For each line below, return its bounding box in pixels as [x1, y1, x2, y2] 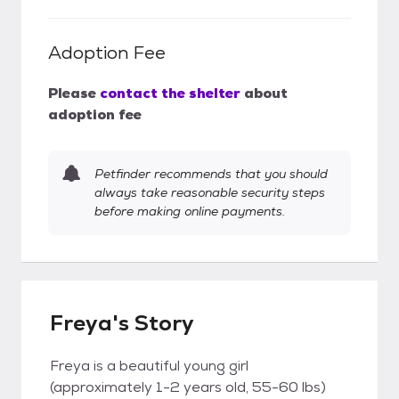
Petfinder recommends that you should [94, 166, 328, 182]
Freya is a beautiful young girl [50, 356, 248, 375]
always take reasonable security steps [94, 184, 325, 200]
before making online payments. [94, 203, 285, 219]
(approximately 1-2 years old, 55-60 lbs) [50, 378, 326, 396]
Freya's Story [50, 309, 194, 337]
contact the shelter [100, 84, 240, 102]
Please [48, 84, 96, 102]
